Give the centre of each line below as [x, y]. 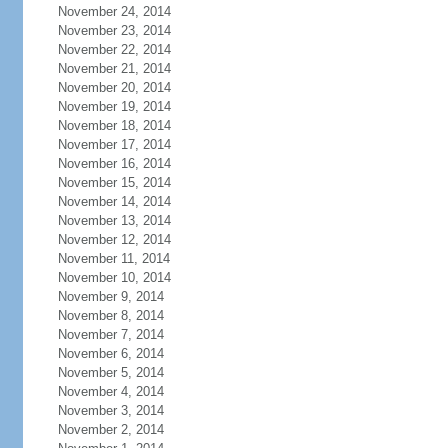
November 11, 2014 [113, 258]
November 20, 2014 [114, 87]
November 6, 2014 [110, 353]
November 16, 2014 [114, 163]
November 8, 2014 [110, 315]
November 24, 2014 [114, 11]
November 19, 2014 [114, 106]
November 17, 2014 [114, 144]
